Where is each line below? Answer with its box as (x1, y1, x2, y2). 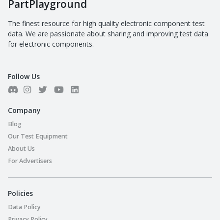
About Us (8, 144, 35, 153)
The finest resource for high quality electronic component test (8, 18, 205, 28)
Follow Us (8, 71, 40, 81)
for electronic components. (8, 39, 94, 49)
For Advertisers (8, 156, 52, 165)
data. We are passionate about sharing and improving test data (8, 28, 208, 38)
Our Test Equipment (8, 132, 68, 140)
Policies (8, 188, 33, 198)
